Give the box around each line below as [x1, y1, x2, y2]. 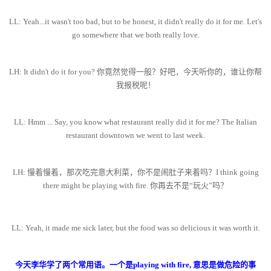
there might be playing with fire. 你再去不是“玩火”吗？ [43, 181, 228, 191]
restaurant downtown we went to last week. [66, 131, 205, 140]
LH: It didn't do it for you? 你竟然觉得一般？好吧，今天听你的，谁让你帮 [9, 67, 262, 77]
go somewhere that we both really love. [71, 30, 200, 40]
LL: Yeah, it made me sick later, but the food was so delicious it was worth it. [11, 223, 260, 233]
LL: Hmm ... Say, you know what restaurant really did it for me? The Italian [14, 117, 257, 127]
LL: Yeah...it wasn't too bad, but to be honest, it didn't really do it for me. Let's [9, 17, 262, 27]
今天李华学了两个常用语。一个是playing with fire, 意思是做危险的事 [15, 260, 256, 270]
